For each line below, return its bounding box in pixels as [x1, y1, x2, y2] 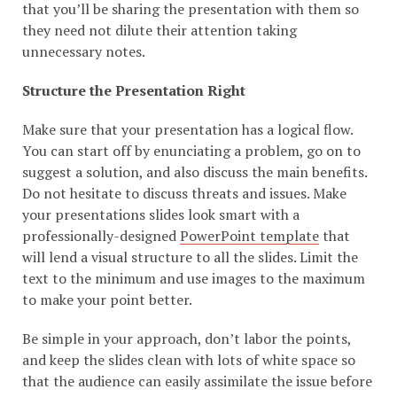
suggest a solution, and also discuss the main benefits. [22, 161, 367, 182]
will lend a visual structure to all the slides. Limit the [22, 246, 358, 267]
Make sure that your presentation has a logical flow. [22, 119, 353, 139]
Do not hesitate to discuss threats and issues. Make [22, 183, 346, 203]
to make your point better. [22, 289, 192, 309]
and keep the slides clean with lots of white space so [22, 349, 355, 370]
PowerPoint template [180, 225, 319, 245]
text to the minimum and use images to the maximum [22, 268, 365, 288]
